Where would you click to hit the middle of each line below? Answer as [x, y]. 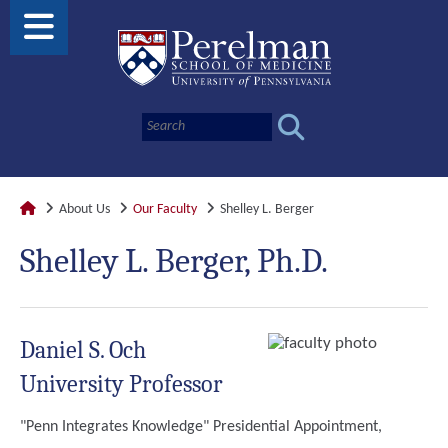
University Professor [121, 384]
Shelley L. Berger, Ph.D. [174, 261]
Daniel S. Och [83, 350]
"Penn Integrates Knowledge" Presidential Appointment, [201, 427]
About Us [84, 209]
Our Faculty [165, 209]
